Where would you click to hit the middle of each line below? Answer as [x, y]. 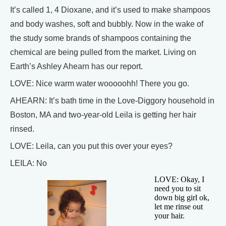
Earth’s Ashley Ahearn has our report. [76, 66]
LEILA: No [29, 163]
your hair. [169, 215]
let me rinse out [179, 206]
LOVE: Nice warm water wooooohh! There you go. [100, 83]
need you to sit [178, 188]
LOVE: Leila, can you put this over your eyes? [91, 146]
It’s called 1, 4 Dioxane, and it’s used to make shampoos [110, 10]
